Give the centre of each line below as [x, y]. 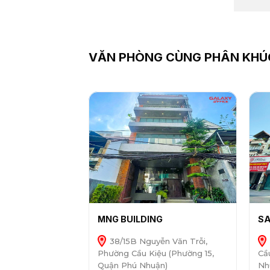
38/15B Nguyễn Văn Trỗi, [157, 241]
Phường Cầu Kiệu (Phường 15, [155, 253]
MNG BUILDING [130, 219]
